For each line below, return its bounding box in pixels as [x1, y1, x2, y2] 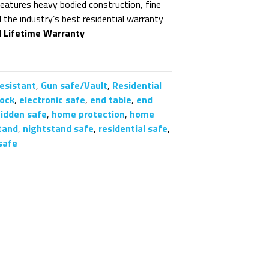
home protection [52, 107, 125, 121]
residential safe [98, 121, 168, 136]
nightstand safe [23, 121, 94, 136]
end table [90, 92, 132, 107]
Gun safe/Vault [41, 78, 108, 92]
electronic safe [19, 92, 86, 107]
